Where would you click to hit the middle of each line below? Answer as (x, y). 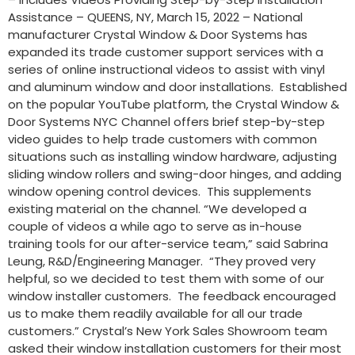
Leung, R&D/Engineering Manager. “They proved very (162, 261)
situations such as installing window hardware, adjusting (172, 157)
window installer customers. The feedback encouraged (172, 296)
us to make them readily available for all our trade (155, 314)
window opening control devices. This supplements (160, 192)
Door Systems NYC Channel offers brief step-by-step (166, 122)
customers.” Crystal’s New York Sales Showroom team (168, 331)
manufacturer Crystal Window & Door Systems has (158, 35)
